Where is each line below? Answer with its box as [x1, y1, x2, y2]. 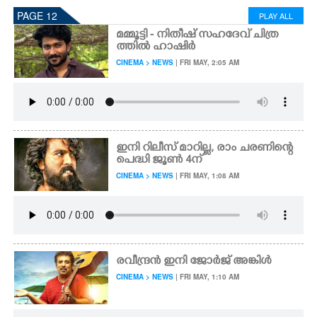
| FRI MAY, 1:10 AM [173, 272, 240, 282]
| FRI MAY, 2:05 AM [173, 57, 240, 67]
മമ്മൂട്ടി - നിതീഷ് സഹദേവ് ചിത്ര [116, 28, 279, 42]
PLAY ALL [259, 10, 293, 21]
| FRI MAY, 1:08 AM [173, 171, 240, 180]
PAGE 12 [17, 8, 57, 23]
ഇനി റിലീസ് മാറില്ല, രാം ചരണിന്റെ [116, 142, 294, 156]
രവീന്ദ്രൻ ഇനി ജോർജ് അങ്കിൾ [116, 255, 272, 269]
